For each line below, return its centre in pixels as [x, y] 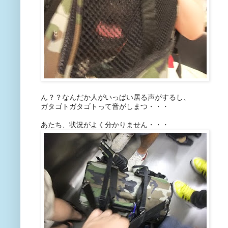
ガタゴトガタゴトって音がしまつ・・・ [105, 107]
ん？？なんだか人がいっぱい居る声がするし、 [116, 98]
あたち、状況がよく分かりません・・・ [105, 125]
